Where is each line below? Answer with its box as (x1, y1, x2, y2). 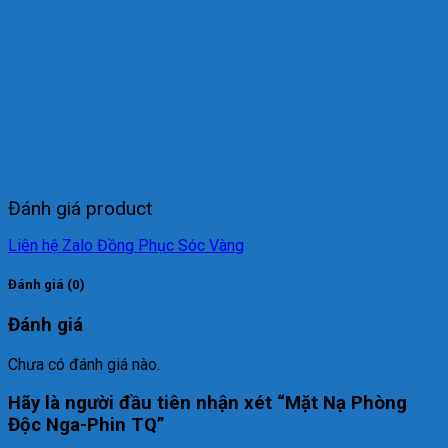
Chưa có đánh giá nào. (8, 354, 160, 374)
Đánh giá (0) (8, 276, 85, 292)
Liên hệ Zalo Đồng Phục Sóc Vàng (8, 235, 244, 255)
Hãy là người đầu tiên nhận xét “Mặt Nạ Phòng (8, 392, 407, 415)
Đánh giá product (8, 196, 152, 220)
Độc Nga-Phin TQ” (8, 414, 165, 437)
